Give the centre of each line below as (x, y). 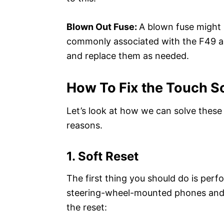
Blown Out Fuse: (103, 27)
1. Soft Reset (102, 156)
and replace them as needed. (128, 56)
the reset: (87, 207)
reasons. (84, 125)
